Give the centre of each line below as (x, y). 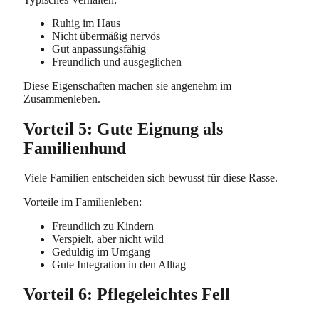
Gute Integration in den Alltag (119, 264)
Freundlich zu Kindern (103, 226)
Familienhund (75, 148)
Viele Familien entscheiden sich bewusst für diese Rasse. (151, 178)
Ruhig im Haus (86, 23)
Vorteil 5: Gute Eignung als (123, 129)
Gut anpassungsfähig (99, 49)
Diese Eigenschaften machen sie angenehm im (127, 86)
